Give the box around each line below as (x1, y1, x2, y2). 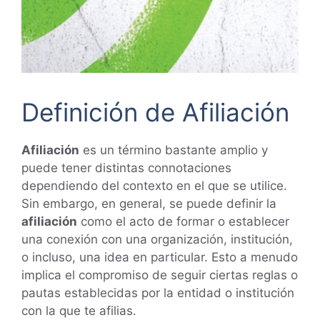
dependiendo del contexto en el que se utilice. (21, 179, 287, 194)
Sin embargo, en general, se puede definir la (21, 196, 276, 211)
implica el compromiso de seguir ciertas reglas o (21, 268, 298, 283)
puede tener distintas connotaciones (21, 161, 231, 176)
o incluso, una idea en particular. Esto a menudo (21, 250, 298, 265)
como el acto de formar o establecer (77, 214, 289, 229)
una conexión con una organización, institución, (21, 232, 293, 247)
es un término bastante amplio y (79, 143, 268, 158)
